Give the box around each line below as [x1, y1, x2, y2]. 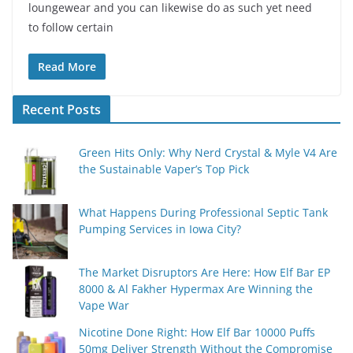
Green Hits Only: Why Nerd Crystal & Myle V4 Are [79, 145, 337, 161]
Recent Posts [22, 101, 101, 119]
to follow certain [28, 20, 113, 35]
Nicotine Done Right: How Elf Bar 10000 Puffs [79, 325, 315, 340]
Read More [38, 59, 96, 75]
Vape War [79, 298, 129, 314]
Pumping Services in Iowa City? [79, 221, 241, 237]
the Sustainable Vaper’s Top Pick [79, 162, 249, 177]
